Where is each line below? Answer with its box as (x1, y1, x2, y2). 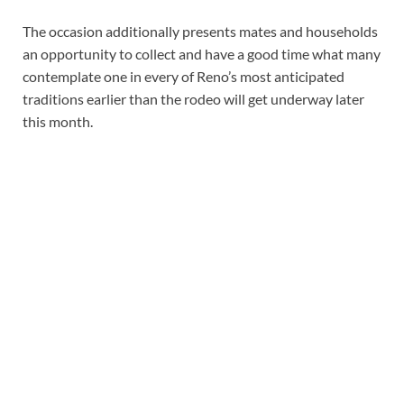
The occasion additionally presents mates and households (23, 23, 378, 41)
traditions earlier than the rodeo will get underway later (23, 90, 364, 108)
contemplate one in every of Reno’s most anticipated (23, 68, 344, 86)
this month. (23, 113, 93, 131)
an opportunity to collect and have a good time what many (23, 45, 381, 63)
